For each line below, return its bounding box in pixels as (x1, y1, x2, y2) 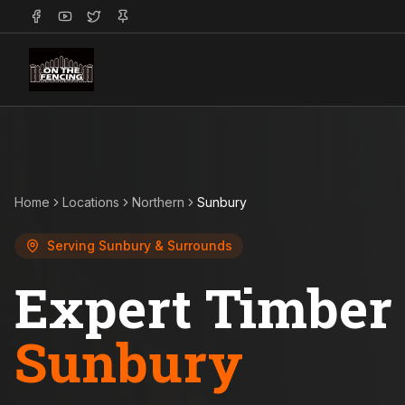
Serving (47, 238, 99, 253)
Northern (132, 194, 184, 210)
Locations (62, 194, 119, 210)
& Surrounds (151, 238, 232, 253)
